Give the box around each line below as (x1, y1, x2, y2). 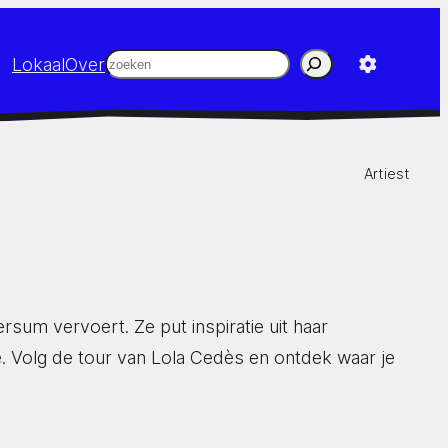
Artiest (364, 164, 410, 182)
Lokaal (12, 53, 65, 75)
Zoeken (104, 53, 166, 75)
